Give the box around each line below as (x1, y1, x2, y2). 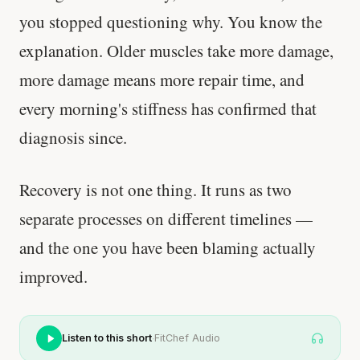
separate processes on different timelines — (19, 207, 313, 231)
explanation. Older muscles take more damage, (19, 39, 333, 62)
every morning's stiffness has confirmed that (19, 97, 317, 120)
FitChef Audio (154, 332, 220, 345)
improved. (19, 265, 88, 288)
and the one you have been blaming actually (19, 236, 316, 260)
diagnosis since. (19, 126, 127, 149)
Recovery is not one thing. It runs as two (19, 178, 292, 202)
